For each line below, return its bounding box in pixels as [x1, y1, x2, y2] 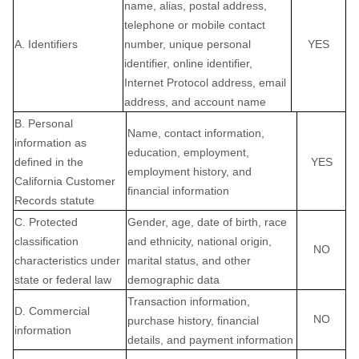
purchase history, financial [127, 314, 259, 327]
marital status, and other [127, 254, 251, 267]
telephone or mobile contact [124, 18, 265, 31]
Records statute [14, 194, 95, 207]
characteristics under [14, 254, 120, 267]
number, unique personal [124, 38, 251, 50]
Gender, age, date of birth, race [127, 216, 287, 228]
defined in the [14, 155, 83, 168]
